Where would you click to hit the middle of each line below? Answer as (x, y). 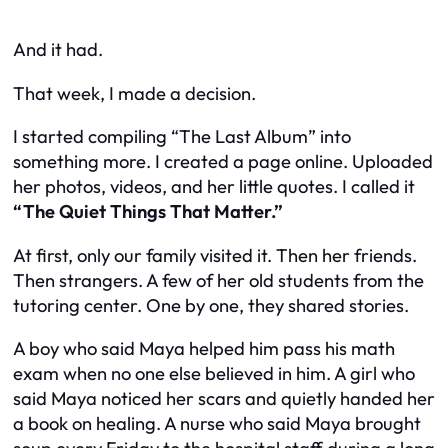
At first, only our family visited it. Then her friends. (215, 255)
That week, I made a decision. (134, 93)
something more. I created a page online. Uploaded (223, 162)
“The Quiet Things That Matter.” (148, 212)
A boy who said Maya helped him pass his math (204, 349)
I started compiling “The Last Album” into (182, 137)
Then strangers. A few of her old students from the (218, 280)
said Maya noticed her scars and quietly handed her (224, 399)
